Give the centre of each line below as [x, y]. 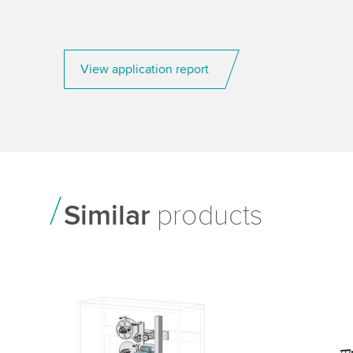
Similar [106, 216]
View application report [144, 69]
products [206, 216]
